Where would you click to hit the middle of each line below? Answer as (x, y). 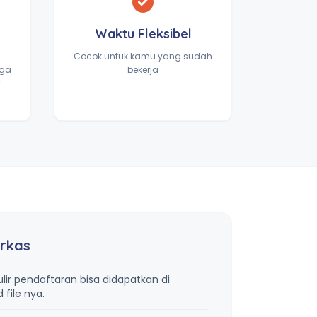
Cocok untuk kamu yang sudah (143, 56)
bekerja (143, 70)
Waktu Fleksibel (143, 34)
